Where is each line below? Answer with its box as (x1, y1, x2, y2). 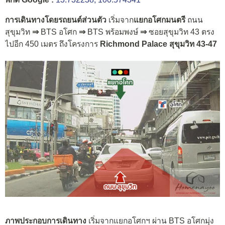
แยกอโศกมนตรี (134, 15, 187, 24)
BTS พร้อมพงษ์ (87, 27, 140, 36)
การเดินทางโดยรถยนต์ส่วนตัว (5, 15, 108, 24)
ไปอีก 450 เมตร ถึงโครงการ (5, 39, 100, 48)
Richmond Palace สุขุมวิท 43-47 (100, 39, 217, 48)
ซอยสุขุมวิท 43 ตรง (147, 27, 214, 36)
